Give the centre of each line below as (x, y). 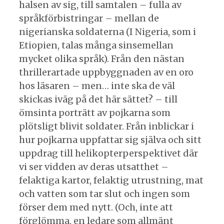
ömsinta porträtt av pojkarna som (95, 112)
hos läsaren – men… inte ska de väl (97, 85)
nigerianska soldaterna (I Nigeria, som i (107, 31)
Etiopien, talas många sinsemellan (96, 45)
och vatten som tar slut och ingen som (104, 193)
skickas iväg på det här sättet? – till (98, 99)
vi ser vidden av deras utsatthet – (94, 166)
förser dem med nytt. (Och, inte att (96, 207)
